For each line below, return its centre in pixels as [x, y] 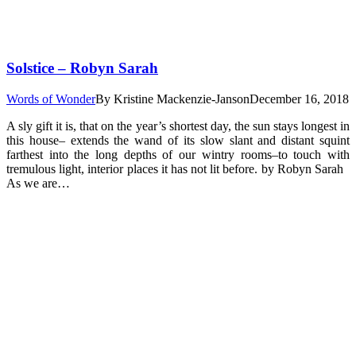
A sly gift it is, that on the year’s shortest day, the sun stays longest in [178, 126]
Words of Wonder [51, 99]
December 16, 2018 [299, 99]
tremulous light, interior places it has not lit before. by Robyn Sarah [178, 169]
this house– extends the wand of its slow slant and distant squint [178, 141]
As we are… [38, 184]
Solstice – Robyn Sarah [82, 68]
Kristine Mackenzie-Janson [182, 99]
